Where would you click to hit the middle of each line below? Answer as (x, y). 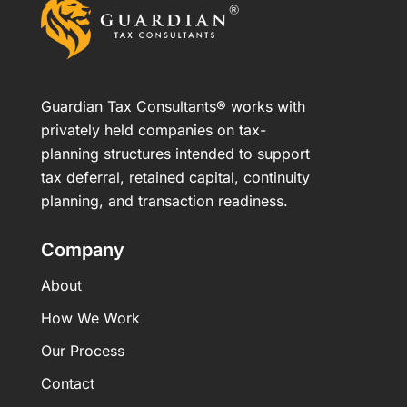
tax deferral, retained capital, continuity (175, 177)
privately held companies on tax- (154, 129)
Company (83, 249)
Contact (68, 383)
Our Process (83, 350)
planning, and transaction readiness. (164, 200)
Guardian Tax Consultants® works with (173, 106)
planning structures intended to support (175, 153)
